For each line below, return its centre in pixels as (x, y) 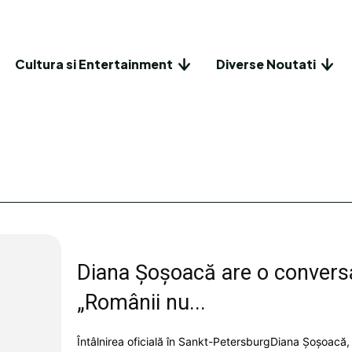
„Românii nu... (141, 302)
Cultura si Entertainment (94, 64)
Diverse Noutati (266, 64)
